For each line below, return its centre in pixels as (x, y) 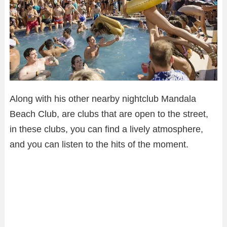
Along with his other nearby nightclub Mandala (103, 99)
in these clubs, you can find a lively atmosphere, (106, 129)
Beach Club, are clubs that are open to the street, (109, 114)
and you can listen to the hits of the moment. (99, 145)
